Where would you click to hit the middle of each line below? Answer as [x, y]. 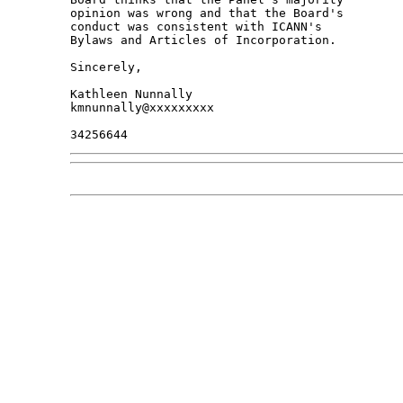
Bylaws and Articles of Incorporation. [203, 40]
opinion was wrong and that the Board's [210, 13]
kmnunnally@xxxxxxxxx [142, 108]
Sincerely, [106, 67]
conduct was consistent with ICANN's [199, 27]
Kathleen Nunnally [131, 94]
